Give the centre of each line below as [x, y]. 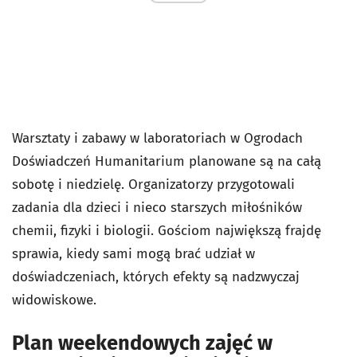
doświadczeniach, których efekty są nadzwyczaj [156, 277]
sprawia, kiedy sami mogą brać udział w [133, 254]
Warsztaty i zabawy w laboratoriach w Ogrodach [157, 139]
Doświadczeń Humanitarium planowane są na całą [167, 162]
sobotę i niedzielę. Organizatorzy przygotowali [153, 185]
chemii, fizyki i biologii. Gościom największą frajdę [167, 231]
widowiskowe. [54, 300]
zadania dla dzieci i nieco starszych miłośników [157, 208]
